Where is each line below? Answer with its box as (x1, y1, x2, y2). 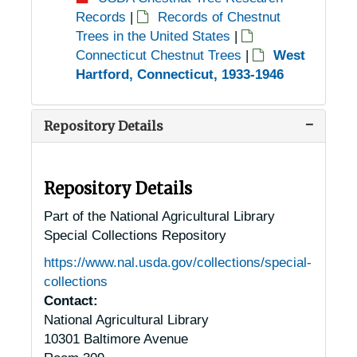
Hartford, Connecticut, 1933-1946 (76, 66, 284, 82)
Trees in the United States (76, 28, 231, 44)
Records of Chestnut (158, 9, 281, 25)
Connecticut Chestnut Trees (76, 47, 242, 63)
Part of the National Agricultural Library (44, 208, 276, 224)
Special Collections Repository (44, 227, 227, 243)
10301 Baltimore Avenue (44, 331, 189, 347)
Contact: (44, 292, 99, 308)
